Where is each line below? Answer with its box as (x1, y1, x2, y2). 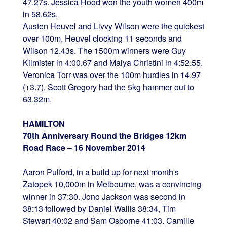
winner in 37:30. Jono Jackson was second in (22, 190, 185, 202)
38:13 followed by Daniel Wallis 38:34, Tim (22, 202, 176, 214)
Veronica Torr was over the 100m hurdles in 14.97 (22, 68, 201, 81)
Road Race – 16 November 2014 (22, 141, 145, 154)
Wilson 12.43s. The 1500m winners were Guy (22, 44, 186, 56)
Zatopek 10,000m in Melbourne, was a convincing (22, 178, 201, 190)
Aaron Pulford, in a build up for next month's (22, 166, 179, 178)
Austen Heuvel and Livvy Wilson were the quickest (22, 20, 204, 32)
